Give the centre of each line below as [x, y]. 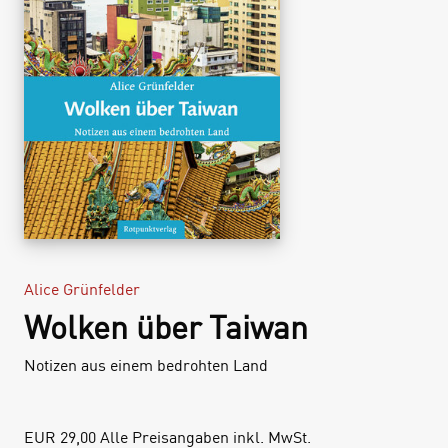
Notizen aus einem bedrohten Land [146, 364]
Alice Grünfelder [82, 288]
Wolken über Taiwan [166, 326]
